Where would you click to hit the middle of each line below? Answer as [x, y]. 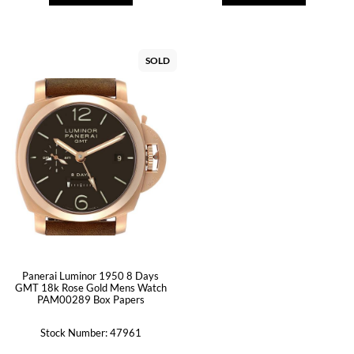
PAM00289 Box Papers [90, 299]
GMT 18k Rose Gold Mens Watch [90, 288]
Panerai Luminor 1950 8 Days [90, 276]
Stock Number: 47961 [90, 333]
